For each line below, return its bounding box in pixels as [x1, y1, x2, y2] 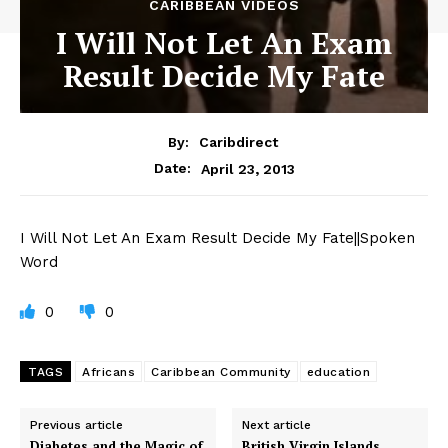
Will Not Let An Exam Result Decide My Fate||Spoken [30, 229, 415, 248]
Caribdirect [198, 134, 278, 151]
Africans [82, 365, 135, 380]
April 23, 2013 [200, 160, 295, 177]
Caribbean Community [151, 365, 291, 380]
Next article [242, 418, 312, 433]
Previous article [30, 418, 123, 433]
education [306, 365, 370, 380]
